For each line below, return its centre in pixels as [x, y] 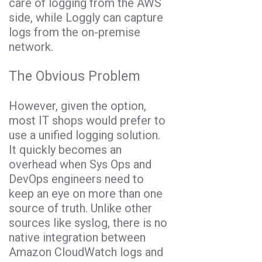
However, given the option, [77, 106]
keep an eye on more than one [86, 193]
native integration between [77, 237]
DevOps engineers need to [76, 179]
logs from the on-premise [75, 32]
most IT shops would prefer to [87, 120]
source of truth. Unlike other [80, 208]
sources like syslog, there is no [88, 223]
